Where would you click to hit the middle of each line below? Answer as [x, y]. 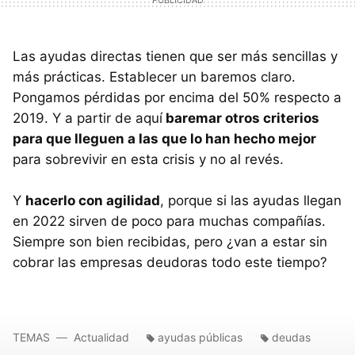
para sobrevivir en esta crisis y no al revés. [150, 160]
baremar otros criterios [241, 118]
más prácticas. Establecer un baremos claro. [154, 77]
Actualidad [101, 338]
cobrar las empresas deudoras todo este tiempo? [172, 263]
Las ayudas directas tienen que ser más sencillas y [175, 57]
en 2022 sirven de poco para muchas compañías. [169, 221]
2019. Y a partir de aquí [88, 118]
